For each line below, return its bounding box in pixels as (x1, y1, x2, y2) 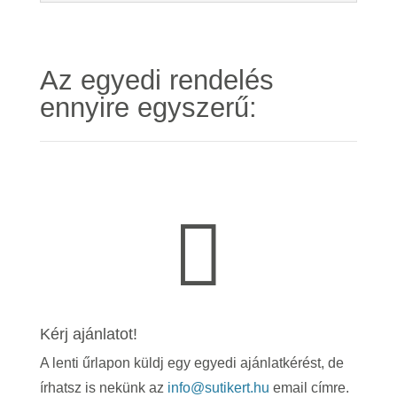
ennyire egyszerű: (39, 92, 257, 124)
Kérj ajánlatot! (39, 325, 137, 344)
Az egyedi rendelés (39, 65, 274, 97)
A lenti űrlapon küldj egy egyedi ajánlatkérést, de (39, 355, 344, 371)
